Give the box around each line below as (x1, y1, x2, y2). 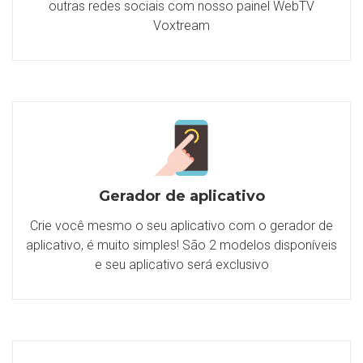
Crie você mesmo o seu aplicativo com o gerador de (30, 218, 333, 233)
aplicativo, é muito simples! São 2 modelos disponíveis (26, 237, 337, 253)
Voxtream (153, 18, 210, 33)
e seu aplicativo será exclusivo (94, 257, 269, 272)
